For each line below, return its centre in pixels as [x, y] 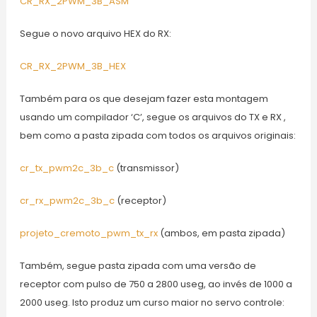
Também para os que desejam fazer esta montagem [144, 99]
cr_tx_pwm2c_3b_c [67, 168]
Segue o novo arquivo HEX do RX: [95, 34]
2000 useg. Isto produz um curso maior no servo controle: [152, 303]
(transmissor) [146, 168]
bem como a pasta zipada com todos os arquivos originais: [157, 136]
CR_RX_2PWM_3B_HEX [73, 67]
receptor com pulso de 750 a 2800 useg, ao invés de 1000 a [156, 284]
